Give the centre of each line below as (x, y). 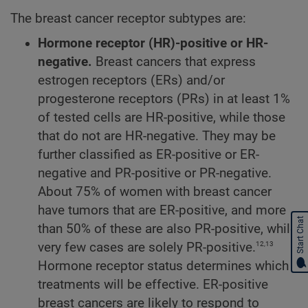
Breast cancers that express (174, 62)
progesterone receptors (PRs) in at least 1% (164, 99)
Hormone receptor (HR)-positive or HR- (153, 44)
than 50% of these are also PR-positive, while (167, 229)
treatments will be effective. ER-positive (153, 285)
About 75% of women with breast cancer (155, 192)
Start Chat (300, 235)
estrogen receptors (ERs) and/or (131, 81)
